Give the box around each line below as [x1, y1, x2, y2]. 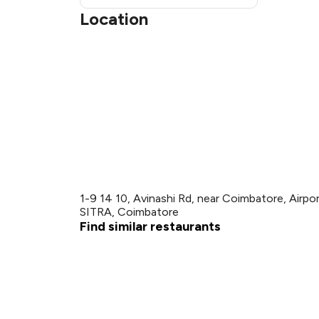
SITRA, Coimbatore [80, 205, 179, 219]
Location [80, 9, 148, 29]
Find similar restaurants [80, 219, 221, 234]
